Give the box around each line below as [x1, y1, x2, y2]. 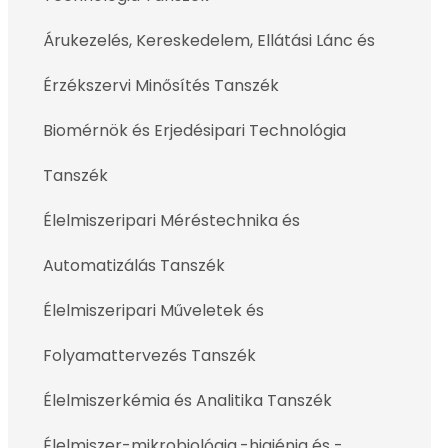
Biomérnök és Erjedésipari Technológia [43, 119, 346, 142]
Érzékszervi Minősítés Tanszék [43, 74, 279, 97]
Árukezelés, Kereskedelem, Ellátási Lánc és [43, 29, 375, 52]
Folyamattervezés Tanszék [43, 344, 256, 367]
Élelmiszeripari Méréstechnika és [43, 209, 300, 232]
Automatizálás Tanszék [43, 254, 225, 277]
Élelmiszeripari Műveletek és [43, 299, 264, 322]
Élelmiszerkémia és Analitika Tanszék [43, 389, 332, 412]
